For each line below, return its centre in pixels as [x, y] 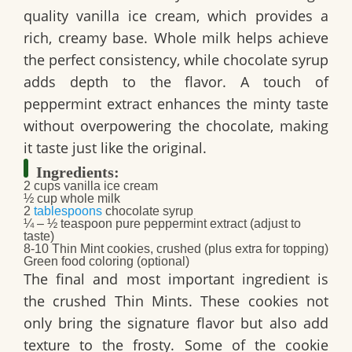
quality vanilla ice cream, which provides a [176, 15]
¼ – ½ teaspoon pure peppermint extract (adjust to [162, 223]
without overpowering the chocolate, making [176, 125]
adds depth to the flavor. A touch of [176, 81]
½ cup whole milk [72, 198]
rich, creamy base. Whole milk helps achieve [176, 37]
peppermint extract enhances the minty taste [176, 103]
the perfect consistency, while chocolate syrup [176, 59]
